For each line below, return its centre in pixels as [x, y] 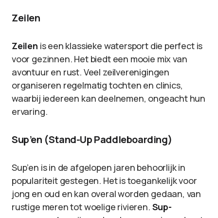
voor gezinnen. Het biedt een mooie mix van [100, 59]
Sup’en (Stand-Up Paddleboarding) [92, 139]
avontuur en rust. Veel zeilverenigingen [91, 72]
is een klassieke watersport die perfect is [120, 46]
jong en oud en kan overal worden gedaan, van [107, 194]
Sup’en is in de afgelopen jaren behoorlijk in [99, 167]
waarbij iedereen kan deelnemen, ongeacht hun [109, 98]
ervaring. [30, 111]
